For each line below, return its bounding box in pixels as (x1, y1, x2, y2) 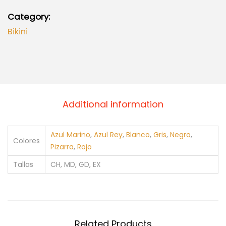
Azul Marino (50, 129, 90, 140)
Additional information (63, 97, 163, 110)
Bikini (8, 25, 28, 37)
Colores (13, 135, 40, 146)
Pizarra (50, 141, 74, 152)
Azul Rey (94, 129, 123, 140)
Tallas (13, 159, 33, 169)
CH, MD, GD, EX (50, 159, 101, 169)
